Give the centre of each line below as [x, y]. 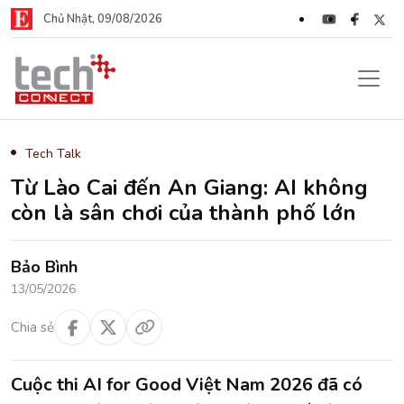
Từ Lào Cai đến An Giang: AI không [189, 188]
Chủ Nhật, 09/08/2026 [103, 19]
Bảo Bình [44, 267]
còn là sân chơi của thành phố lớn [184, 213]
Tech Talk [53, 154]
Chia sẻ [32, 328]
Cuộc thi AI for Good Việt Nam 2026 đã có [187, 385]
